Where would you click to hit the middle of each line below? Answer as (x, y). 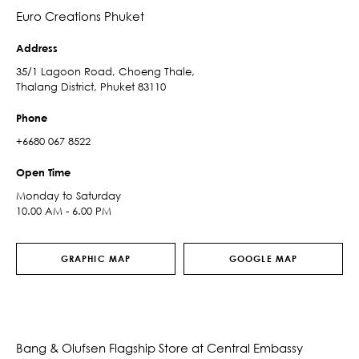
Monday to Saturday (69, 196)
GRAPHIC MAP (96, 258)
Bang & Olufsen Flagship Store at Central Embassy (159, 348)
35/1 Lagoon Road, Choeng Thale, (105, 71)
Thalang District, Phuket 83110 (91, 87)
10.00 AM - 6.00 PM (64, 211)
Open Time (43, 172)
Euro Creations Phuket (80, 16)
